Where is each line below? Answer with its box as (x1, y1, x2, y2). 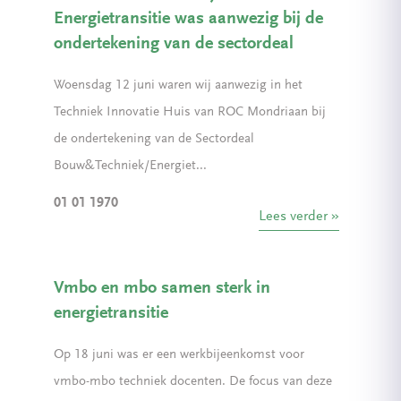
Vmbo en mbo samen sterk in (54, 279, 270, 297)
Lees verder (259, 209, 328, 224)
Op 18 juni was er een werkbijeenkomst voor (54, 348, 304, 362)
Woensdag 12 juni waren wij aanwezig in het (54, 79, 303, 92)
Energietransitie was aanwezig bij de (54, 10, 323, 28)
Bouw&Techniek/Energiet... (54, 159, 207, 173)
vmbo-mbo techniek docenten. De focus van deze (54, 375, 332, 388)
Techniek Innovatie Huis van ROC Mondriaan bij (54, 106, 326, 119)
